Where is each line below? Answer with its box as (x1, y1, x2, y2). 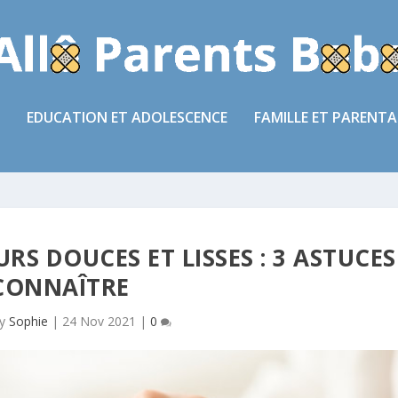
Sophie (8, 312, 48, 330)
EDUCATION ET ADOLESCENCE (27, 107, 227, 127)
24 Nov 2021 (61, 312, 136, 330)
